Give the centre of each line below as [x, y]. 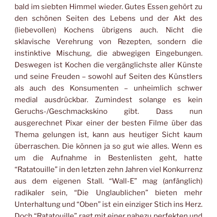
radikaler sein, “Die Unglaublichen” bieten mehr [108, 193]
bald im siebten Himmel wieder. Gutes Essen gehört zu [108, 7]
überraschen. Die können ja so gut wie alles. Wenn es [108, 146]
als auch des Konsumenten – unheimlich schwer [108, 88]
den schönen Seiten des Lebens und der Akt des [108, 18]
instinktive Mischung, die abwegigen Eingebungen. [108, 53]
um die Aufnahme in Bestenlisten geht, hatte [108, 158]
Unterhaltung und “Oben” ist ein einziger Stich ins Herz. [108, 204]
